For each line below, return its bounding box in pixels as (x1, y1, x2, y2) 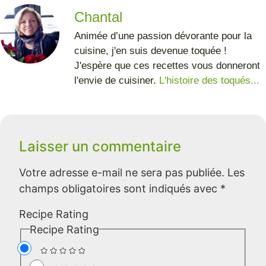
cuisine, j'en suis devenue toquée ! (74, 45, 227, 56)
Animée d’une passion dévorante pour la (74, 30, 252, 42)
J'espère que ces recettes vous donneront (74, 59, 260, 71)
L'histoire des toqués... (159, 74, 259, 86)
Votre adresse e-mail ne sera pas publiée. (19, 166, 224, 179)
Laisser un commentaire (19, 138, 181, 156)
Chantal (74, 8, 122, 25)
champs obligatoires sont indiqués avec (19, 182, 220, 195)
